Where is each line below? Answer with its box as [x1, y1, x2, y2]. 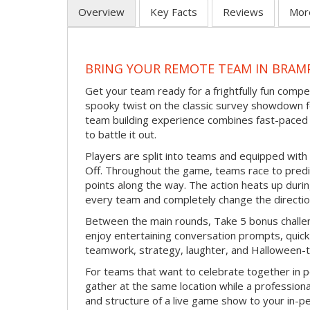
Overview [78, 5, 125, 19]
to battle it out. [85, 127, 156, 141]
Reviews [223, 5, 264, 19]
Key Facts [150, 5, 197, 19]
